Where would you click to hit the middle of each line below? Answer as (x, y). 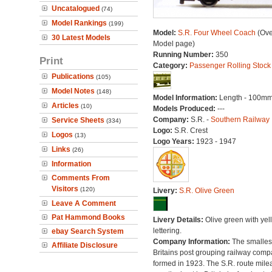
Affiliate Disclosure (85, 245)
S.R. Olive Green (206, 191)
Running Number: (184, 55)
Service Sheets (78, 120)
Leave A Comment (84, 203)
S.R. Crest (191, 131)
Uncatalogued (76, 8)
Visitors (65, 189)
